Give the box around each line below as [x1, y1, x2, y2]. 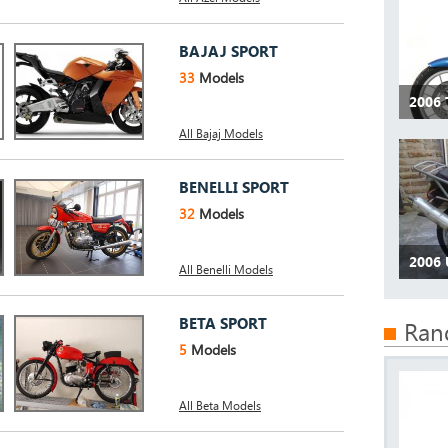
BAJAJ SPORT [179, 41, 278, 61]
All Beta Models [179, 397, 261, 413]
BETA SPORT [179, 313, 267, 333]
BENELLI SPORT [179, 177, 289, 197]
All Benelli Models [179, 261, 273, 277]
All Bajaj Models [179, 125, 263, 141]
